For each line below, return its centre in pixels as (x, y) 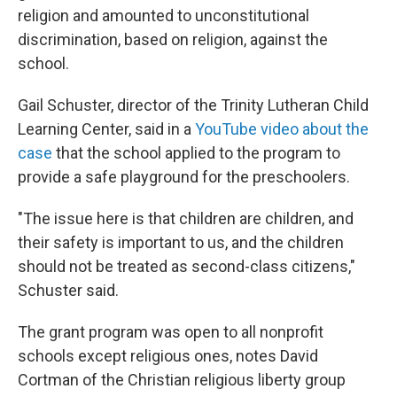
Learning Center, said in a (106, 129)
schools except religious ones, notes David (168, 356)
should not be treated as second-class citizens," (187, 267)
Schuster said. (68, 291)
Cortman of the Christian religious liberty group (182, 380)
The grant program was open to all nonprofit (171, 332)
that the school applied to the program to (196, 153)
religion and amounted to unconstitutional (163, 16)
